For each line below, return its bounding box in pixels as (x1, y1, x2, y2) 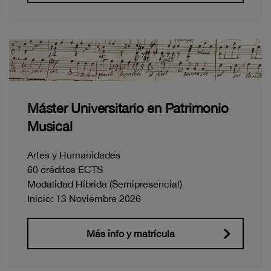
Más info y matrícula (87, 228, 175, 240)
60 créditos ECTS (27, 164, 103, 175)
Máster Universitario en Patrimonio (27, 100, 229, 117)
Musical (27, 119, 73, 135)
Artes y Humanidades (27, 149, 120, 161)
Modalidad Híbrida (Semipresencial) (27, 178, 182, 190)
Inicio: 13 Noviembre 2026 (27, 193, 141, 204)
